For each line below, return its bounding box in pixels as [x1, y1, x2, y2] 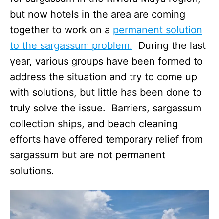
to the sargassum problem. [10, 39, 132, 51]
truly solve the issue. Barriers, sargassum [10, 102, 201, 114]
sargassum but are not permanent [10, 149, 165, 161]
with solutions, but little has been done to [10, 86, 202, 98]
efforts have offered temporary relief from [10, 133, 203, 145]
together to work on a [10, 23, 113, 36]
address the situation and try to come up [10, 70, 197, 83]
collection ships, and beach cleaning [10, 117, 178, 130]
